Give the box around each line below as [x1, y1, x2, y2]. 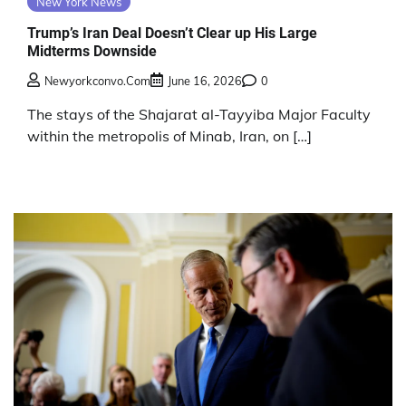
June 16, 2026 [168, 73, 242, 89]
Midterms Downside [27, 42, 157, 60]
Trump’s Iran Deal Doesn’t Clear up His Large [27, 24, 317, 42]
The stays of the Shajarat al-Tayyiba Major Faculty [27, 105, 371, 124]
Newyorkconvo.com [44, 73, 150, 89]
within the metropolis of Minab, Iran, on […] [27, 127, 312, 146]
